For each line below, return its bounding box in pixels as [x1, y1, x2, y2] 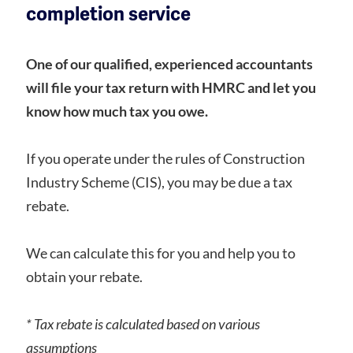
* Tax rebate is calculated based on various [26, 315, 260, 333]
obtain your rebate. [26, 268, 143, 285]
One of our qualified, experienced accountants [26, 55, 313, 72]
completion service [26, 2, 191, 26]
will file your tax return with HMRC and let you [26, 79, 316, 96]
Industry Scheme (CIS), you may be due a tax [26, 173, 292, 191]
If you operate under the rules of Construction [26, 150, 305, 167]
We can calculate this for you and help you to [26, 244, 295, 262]
